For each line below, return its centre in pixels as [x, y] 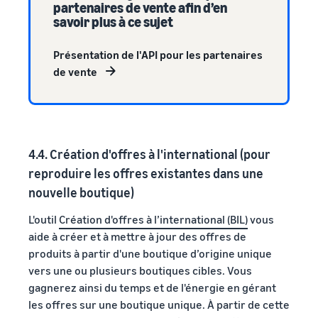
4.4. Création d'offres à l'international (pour [149, 154]
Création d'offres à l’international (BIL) [153, 219]
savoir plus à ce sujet [113, 21]
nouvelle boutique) [81, 192]
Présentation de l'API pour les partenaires [158, 54]
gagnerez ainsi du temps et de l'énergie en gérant [152, 287]
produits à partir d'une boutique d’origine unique [150, 253]
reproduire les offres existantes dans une [146, 173]
